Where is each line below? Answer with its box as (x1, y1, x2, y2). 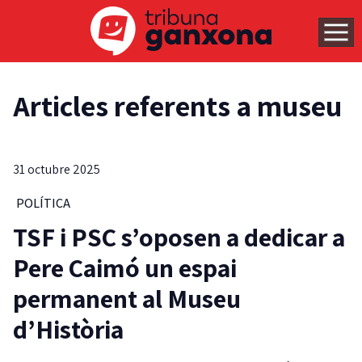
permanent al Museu (13, 281, 241, 316)
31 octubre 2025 (13, 161, 100, 179)
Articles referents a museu (13, 86, 342, 125)
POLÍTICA (16, 195, 70, 213)
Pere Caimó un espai (13, 250, 237, 285)
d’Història (13, 312, 124, 347)
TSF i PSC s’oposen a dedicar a (13, 220, 345, 255)
